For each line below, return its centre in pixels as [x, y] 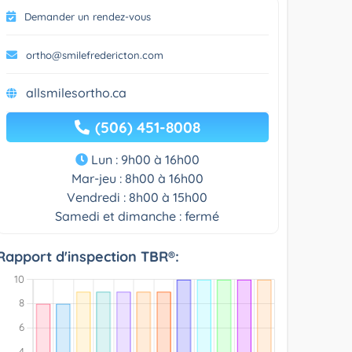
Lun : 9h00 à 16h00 [143, 159]
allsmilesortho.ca [77, 92]
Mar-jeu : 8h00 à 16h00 [137, 178]
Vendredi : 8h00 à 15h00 [137, 197]
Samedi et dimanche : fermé [137, 216]
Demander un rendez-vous [88, 16]
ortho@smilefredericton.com [95, 55]
